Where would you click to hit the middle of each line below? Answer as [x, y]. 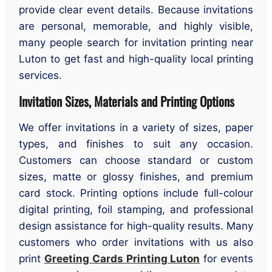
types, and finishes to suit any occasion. [136, 144]
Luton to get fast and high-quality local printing [136, 59]
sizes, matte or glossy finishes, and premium [136, 176]
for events [227, 258]
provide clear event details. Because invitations [136, 9]
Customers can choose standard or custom [136, 160]
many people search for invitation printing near [136, 42]
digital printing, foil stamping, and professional [136, 209]
